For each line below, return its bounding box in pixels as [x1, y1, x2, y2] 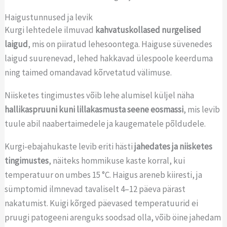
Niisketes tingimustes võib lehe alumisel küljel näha [5, 89, 195, 101]
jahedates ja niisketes [134, 140, 213, 152]
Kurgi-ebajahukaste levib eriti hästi [5, 140, 135, 152]
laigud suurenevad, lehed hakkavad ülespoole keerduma [5, 52, 213, 64]
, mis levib [183, 103, 220, 115]
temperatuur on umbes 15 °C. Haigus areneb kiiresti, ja [5, 169, 203, 180]
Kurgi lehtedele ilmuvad [5, 24, 96, 35]
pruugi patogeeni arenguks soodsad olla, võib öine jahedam [5, 211, 221, 223]
